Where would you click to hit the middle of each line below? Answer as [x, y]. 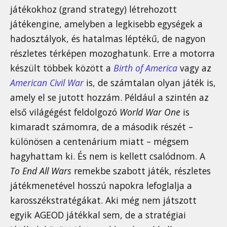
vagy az [194, 68]
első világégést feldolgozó [65, 112]
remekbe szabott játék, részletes [141, 171]
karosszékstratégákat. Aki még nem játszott [103, 200]
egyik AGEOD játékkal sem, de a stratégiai [98, 215]
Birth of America [145, 68]
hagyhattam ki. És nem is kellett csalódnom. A [108, 156]
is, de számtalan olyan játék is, [150, 82]
